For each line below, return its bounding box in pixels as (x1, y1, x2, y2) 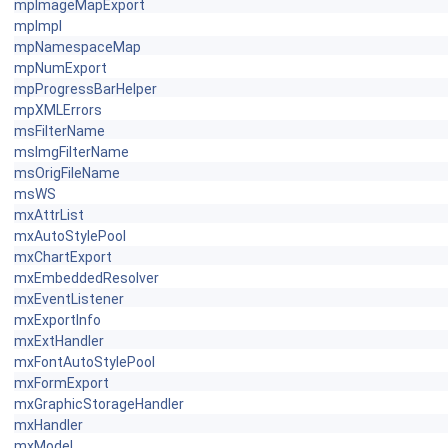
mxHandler (14, 417, 83, 433)
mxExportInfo (14, 312, 101, 328)
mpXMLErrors (14, 102, 102, 118)
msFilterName (14, 123, 105, 139)
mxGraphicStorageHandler (14, 396, 184, 412)
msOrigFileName (14, 165, 120, 181)
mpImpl (14, 18, 62, 34)
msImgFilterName (14, 144, 129, 160)
